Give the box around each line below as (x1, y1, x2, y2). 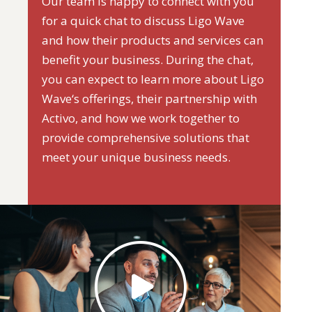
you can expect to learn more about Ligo (42, 71, 265, 87)
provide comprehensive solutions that (42, 130, 250, 146)
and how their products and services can (42, 32, 264, 48)
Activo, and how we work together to (42, 110, 240, 126)
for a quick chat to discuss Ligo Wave (42, 13, 245, 29)
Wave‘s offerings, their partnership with (42, 91, 258, 107)
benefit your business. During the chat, (42, 52, 254, 68)
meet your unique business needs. (42, 149, 231, 165)
